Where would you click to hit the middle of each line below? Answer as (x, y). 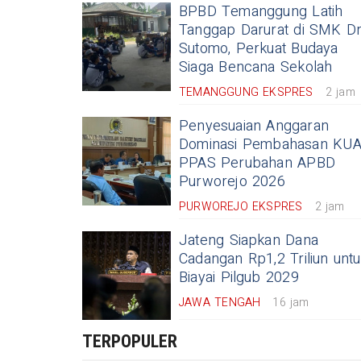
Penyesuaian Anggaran (254, 126)
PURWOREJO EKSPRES (241, 207)
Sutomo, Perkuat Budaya (259, 49)
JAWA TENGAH (220, 303)
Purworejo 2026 (232, 182)
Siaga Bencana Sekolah (256, 67)
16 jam (291, 303)
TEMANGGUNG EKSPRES (246, 92)
